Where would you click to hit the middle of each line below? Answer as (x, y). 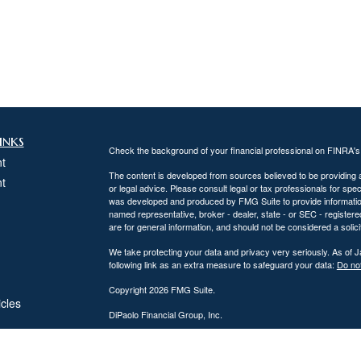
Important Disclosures (151, 339)
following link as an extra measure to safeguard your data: (222, 264)
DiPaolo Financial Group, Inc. (165, 314)
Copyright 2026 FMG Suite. (162, 289)
